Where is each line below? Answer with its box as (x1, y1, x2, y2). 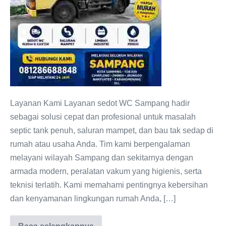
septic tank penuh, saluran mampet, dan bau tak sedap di (10, 126, 213, 135)
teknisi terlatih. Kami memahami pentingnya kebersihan (10, 181, 208, 189)
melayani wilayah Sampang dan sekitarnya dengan (10, 153, 193, 162)
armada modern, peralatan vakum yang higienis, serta (10, 167, 202, 176)
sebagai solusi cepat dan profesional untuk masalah (10, 112, 196, 121)
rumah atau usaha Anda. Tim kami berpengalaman (10, 140, 190, 148)
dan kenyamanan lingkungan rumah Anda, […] (10, 194, 176, 203)
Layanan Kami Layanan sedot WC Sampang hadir (10, 99, 190, 107)
